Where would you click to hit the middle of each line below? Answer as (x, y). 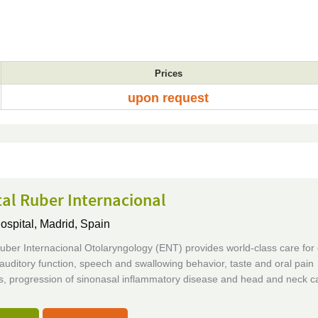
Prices (168, 73)
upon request (168, 98)
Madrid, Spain (75, 224)
